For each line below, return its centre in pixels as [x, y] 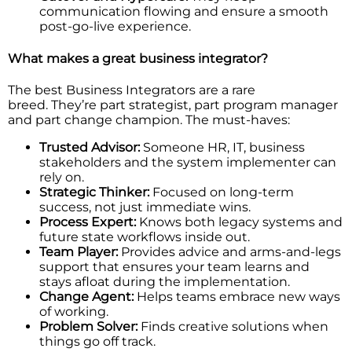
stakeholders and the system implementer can [188, 162]
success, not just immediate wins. [145, 207]
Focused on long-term [222, 192]
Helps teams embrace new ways [237, 296]
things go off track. [97, 341]
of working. [74, 311]
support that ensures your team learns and [174, 266]
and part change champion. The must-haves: [149, 119]
